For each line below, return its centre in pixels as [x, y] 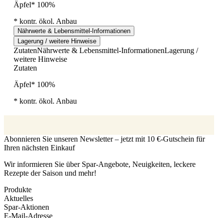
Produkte [18, 190]
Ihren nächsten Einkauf [39, 148]
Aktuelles [18, 199]
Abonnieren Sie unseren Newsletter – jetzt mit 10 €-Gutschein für [104, 139]
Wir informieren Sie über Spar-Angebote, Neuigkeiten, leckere [100, 164]
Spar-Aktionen [27, 207]
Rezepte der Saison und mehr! [50, 173]
